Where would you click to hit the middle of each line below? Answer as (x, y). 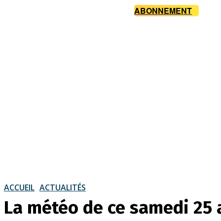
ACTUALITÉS (63, 187)
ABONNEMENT (163, 11)
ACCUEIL (19, 187)
